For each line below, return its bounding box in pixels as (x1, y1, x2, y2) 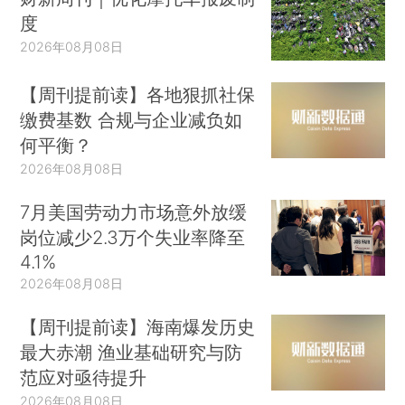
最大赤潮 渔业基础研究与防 (20, 340, 243, 363)
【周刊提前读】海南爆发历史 (20, 315, 256, 338)
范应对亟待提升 (20, 365, 147, 389)
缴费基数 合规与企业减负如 (20, 108, 243, 132)
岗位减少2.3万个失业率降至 (20, 226, 246, 250)
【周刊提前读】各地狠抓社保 (20, 83, 256, 107)
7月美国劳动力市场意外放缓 (20, 201, 248, 224)
